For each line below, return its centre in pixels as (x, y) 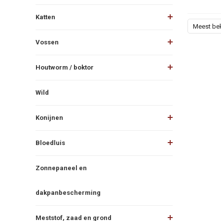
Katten (45, 17)
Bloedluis (50, 143)
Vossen (47, 42)
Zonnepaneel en (61, 168)
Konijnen (49, 117)
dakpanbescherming (68, 192)
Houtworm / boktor (65, 67)
